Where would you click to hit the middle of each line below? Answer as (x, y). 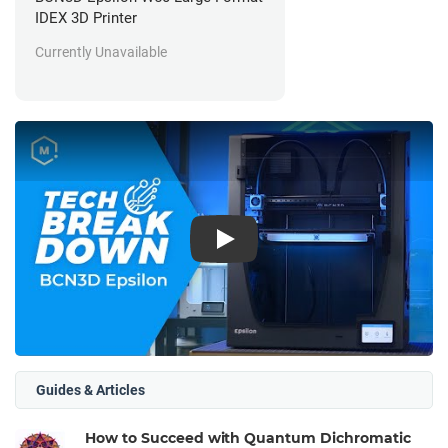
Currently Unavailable (101, 51)
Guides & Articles (90, 390)
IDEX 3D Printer (86, 17)
